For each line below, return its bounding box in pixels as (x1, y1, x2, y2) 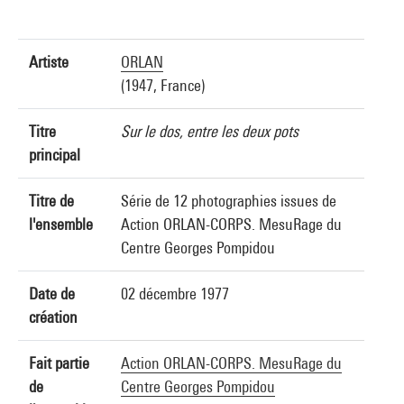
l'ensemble (29, 215, 93, 234)
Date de (29, 284, 75, 303)
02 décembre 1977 (121, 284, 229, 303)
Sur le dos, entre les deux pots (121, 122, 298, 141)
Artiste (29, 52, 69, 71)
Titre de (29, 191, 74, 210)
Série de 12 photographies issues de (121, 191, 336, 210)
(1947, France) (121, 76, 205, 95)
